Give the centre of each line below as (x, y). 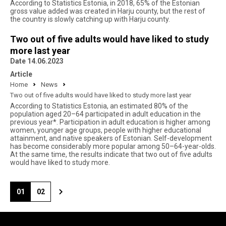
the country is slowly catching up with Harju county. (90, 19)
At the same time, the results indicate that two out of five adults (111, 154)
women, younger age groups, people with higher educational (106, 130)
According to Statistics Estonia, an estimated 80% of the (99, 106)
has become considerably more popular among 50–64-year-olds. (113, 146)
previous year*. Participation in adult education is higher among (110, 122)
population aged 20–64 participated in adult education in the (105, 114)
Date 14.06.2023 (37, 61)
